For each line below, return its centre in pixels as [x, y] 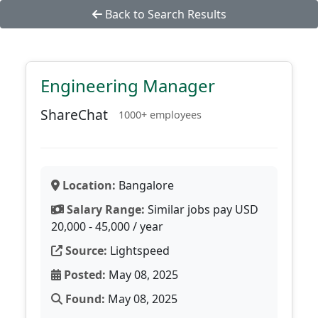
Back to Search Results [164, 14]
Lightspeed [138, 251]
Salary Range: [104, 209]
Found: [84, 299]
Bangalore [145, 185]
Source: [85, 251]
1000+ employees [160, 115]
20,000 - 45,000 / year [107, 226]
